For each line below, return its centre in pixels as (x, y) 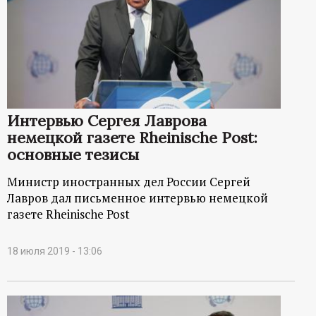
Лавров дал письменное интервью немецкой (138, 197)
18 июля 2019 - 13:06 (55, 251)
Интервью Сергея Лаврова (107, 120)
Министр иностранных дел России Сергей (129, 181)
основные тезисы (73, 154)
